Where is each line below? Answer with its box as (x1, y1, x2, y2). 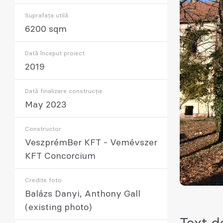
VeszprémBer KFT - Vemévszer (25, 138, 157, 147)
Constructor (25, 126, 61, 132)
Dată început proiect (25, 50, 85, 56)
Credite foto (25, 177, 62, 183)
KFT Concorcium (25, 152, 96, 161)
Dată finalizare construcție (25, 88, 103, 94)
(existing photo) (25, 203, 92, 212)
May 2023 (25, 101, 67, 110)
